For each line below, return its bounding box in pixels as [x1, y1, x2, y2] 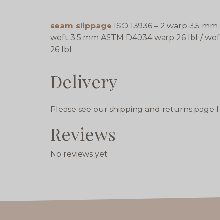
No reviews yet [50, 149, 108, 159]
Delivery [50, 69, 117, 93]
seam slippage [50, 21, 112, 31]
